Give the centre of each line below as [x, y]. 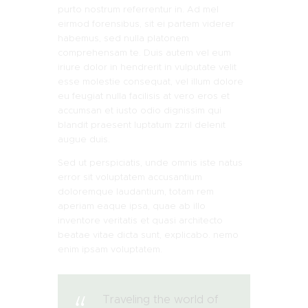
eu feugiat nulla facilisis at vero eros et [144, 96]
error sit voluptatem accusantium [130, 177]
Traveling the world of [161, 300]
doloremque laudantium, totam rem [136, 192]
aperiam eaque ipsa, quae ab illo [132, 206]
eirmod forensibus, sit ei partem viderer [146, 24]
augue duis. [84, 140]
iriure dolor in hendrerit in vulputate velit [147, 67]
